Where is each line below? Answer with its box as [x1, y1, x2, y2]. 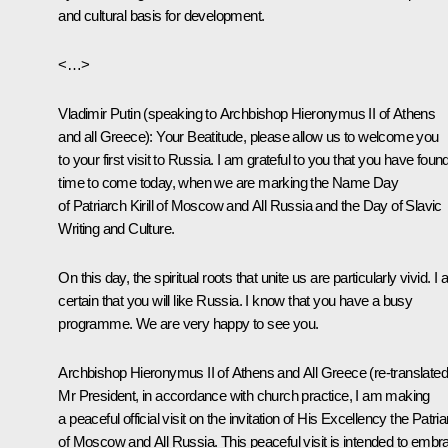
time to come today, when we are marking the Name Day [58, 174, 399, 192]
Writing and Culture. [58, 220, 175, 238]
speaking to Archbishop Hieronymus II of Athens [147, 105, 436, 123]
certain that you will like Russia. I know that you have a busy [58, 292, 413, 310]
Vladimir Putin [58, 105, 144, 123]
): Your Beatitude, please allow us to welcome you [145, 128, 439, 146]
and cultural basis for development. [58, 7, 265, 25]
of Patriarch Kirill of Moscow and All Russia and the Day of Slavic [58, 197, 442, 215]
